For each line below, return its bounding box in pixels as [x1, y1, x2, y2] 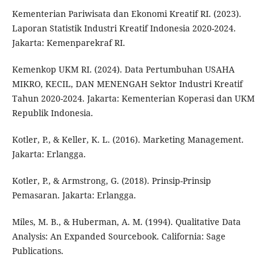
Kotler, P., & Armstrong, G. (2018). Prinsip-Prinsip [11, 175, 211, 187]
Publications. [11, 245, 64, 257]
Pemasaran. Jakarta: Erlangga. [11, 189, 136, 201]
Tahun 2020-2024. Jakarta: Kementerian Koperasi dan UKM [11, 93, 255, 105]
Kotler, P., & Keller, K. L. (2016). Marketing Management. [11, 134, 244, 146]
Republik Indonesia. [11, 107, 93, 119]
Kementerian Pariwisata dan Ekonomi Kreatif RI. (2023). [11, 8, 241, 20]
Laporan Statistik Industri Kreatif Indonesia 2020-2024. [11, 22, 236, 34]
